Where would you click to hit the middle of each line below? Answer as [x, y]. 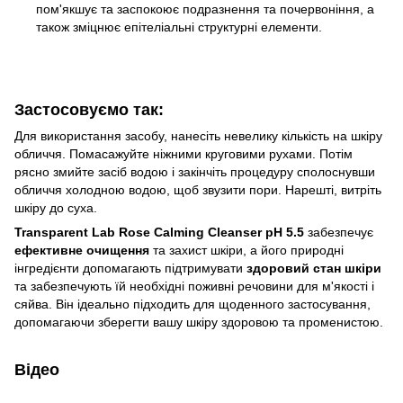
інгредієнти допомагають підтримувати [130, 268]
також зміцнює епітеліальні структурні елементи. [179, 27]
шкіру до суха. [56, 207]
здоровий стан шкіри [314, 268]
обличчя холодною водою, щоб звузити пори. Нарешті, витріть [198, 189]
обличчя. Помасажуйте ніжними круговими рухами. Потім [184, 153]
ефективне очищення [82, 250]
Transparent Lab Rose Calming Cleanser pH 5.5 [159, 232]
